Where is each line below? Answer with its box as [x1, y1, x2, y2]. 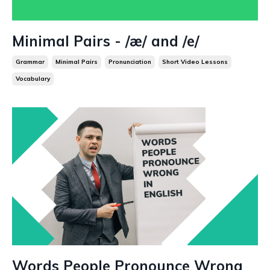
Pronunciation [108, 57, 151, 66]
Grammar [16, 57, 45, 66]
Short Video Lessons [162, 57, 228, 66]
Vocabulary [16, 74, 50, 83]
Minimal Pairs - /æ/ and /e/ [12, 31, 199, 50]
